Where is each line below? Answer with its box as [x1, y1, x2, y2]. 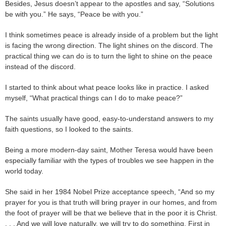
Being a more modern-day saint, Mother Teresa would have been [5, 145, 213, 154]
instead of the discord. [5, 62, 76, 71]
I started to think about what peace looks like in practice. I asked [5, 83, 209, 91]
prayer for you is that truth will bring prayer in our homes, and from [5, 198, 217, 206]
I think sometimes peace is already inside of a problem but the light [5, 30, 218, 39]
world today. [5, 166, 43, 175]
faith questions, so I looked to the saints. [5, 125, 133, 133]
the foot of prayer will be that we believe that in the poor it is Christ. [5, 208, 217, 217]
